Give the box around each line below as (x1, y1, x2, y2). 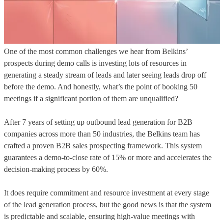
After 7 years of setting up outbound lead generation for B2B (4, 117, 192, 126)
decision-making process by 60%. (4, 165, 108, 173)
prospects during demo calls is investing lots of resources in (4, 58, 187, 67)
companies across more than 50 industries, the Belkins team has (4, 129, 200, 138)
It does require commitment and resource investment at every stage (4, 188, 209, 197)
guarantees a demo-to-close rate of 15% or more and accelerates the (4, 153, 212, 162)
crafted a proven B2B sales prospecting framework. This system (4, 141, 202, 150)
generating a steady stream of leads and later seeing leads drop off (4, 70, 206, 79)
